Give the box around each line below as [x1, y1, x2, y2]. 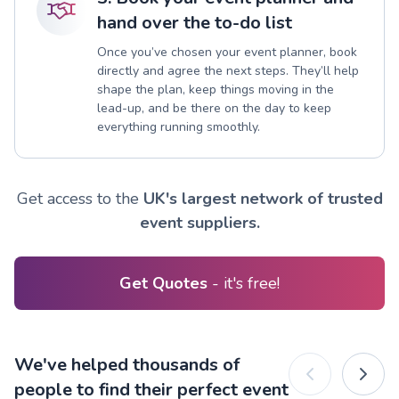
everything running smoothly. [97, 118, 260, 135]
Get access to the [16, 187, 143, 209]
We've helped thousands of [14, 352, 240, 377]
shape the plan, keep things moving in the [97, 80, 334, 98]
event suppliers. [139, 211, 260, 233]
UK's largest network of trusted [142, 187, 383, 209]
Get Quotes [119, 272, 212, 294]
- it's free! [212, 272, 280, 294]
